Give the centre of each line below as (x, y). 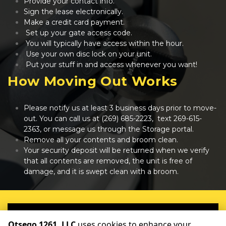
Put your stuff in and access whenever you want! (111, 65)
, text (163, 119)
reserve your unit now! (113, 213)
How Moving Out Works (93, 81)
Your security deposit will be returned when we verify (117, 150)
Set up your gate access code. (79, 33)
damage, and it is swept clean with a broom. (101, 172)
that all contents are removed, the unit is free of (108, 161)
